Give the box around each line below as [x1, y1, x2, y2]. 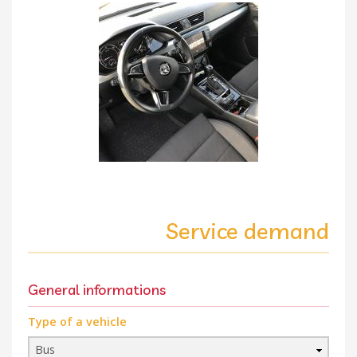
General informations [28, 280, 166, 299]
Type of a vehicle [28, 314, 127, 330]
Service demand [166, 217, 329, 245]
